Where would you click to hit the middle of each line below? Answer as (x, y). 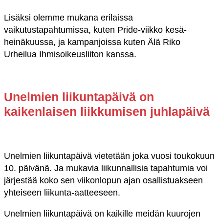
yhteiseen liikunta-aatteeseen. (62, 192)
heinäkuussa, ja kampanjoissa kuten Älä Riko (92, 42)
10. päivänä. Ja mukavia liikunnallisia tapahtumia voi (106, 168)
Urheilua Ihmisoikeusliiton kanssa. (71, 55)
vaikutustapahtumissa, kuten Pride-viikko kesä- (95, 30)
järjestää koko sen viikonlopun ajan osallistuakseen (103, 180)
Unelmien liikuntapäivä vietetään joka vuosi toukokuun (109, 156)
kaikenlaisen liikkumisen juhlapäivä (107, 111)
